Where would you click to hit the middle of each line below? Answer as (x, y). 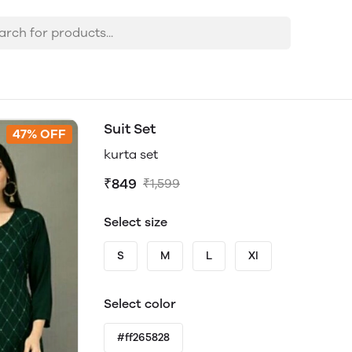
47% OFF (39, 134)
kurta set (131, 154)
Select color (140, 304)
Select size (136, 222)
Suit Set (130, 129)
